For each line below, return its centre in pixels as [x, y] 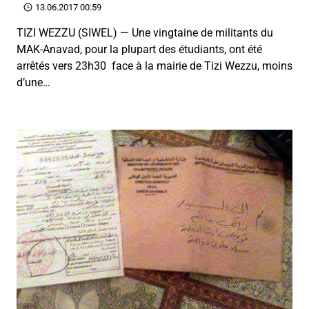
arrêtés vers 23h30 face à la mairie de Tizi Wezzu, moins [154, 66]
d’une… [33, 82]
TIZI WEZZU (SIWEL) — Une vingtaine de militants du [145, 33]
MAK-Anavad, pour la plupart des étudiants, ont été [139, 49]
